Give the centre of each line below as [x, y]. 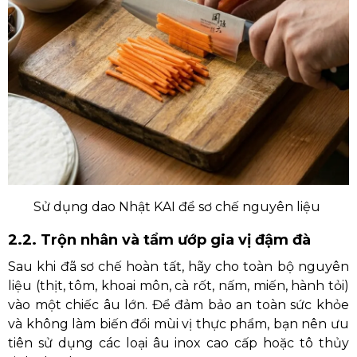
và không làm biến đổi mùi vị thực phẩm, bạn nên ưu [178, 324]
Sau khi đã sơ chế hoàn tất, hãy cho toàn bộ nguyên [178, 267]
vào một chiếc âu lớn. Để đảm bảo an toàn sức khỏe [178, 305]
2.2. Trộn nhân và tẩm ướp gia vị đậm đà [159, 240]
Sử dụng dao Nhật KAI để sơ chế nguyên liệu [178, 207]
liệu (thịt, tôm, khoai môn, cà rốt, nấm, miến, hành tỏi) [178, 286]
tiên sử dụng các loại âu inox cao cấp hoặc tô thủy [178, 343]
